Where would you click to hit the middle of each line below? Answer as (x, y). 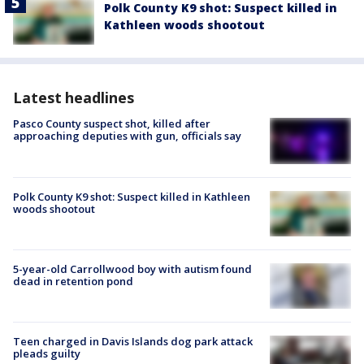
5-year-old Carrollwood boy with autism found (132, 269)
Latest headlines (74, 98)
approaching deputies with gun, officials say (127, 136)
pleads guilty (47, 354)
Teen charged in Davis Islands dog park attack (133, 342)
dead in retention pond (73, 281)
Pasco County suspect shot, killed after (112, 124)
